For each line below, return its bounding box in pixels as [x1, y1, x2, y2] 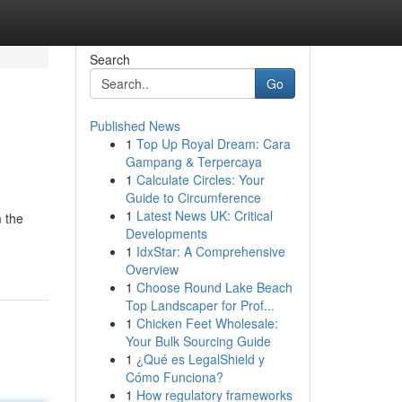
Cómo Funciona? [125, 368, 223, 386]
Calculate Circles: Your [135, 170, 265, 188]
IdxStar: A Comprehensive [135, 242, 285, 260]
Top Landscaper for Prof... [125, 296, 275, 314]
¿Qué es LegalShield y [135, 350, 265, 368]
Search [89, 50, 130, 68]
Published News [89, 117, 180, 135]
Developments [125, 224, 207, 242]
